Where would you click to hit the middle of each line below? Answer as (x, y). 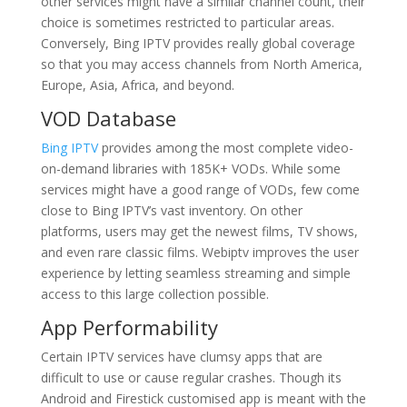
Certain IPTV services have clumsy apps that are (181, 357)
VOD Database (108, 118)
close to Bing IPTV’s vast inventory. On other (171, 210)
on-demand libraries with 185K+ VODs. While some (190, 169)
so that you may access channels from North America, (201, 64)
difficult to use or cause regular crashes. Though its (191, 377)
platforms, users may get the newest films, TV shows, (199, 231)
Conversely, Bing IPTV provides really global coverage (198, 43)
